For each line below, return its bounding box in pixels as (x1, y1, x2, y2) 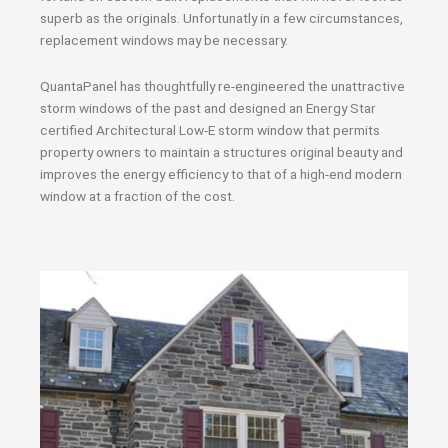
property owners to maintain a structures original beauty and (40, 143, 403, 160)
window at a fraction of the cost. (40, 187, 235, 204)
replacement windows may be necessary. (40, 32, 288, 48)
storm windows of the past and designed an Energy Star (40, 99, 376, 116)
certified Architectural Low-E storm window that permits (40, 121, 380, 138)
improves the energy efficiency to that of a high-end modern (40, 165, 402, 182)
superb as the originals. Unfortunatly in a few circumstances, (40, 10, 403, 26)
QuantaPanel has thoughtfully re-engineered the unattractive (40, 77, 405, 94)
